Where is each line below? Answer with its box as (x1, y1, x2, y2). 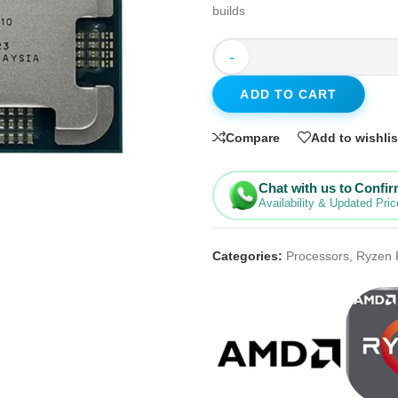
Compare (226, 130, 280, 145)
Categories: (212, 249, 283, 263)
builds (212, 4, 245, 18)
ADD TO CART (240, 87, 338, 101)
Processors (286, 249, 349, 263)
